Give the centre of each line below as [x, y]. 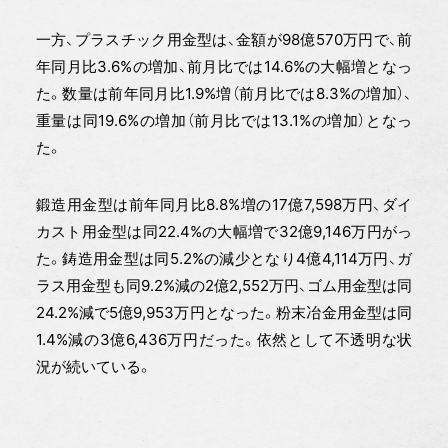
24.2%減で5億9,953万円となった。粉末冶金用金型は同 [224, 313]
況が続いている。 [93, 367]
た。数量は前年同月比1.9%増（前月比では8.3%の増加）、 [224, 94]
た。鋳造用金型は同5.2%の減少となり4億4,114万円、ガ [224, 259]
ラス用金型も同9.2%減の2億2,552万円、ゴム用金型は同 [224, 286]
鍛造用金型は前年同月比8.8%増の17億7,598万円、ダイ [224, 205]
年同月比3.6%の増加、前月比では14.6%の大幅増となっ [224, 67]
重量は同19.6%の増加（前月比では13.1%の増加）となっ [224, 121]
